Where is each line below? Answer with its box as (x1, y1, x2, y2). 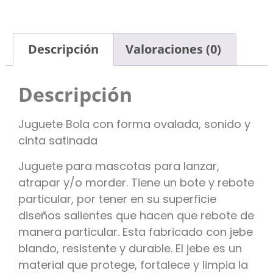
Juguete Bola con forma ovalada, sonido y (18, 116, 250, 132)
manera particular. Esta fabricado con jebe (18, 224, 253, 239)
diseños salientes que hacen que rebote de (18, 207, 254, 223)
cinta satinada (18, 133, 97, 149)
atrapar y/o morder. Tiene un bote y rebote (18, 174, 254, 190)
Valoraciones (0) (126, 41, 221, 58)
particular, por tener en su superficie (18, 191, 216, 207)
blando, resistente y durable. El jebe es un (18, 240, 242, 256)
